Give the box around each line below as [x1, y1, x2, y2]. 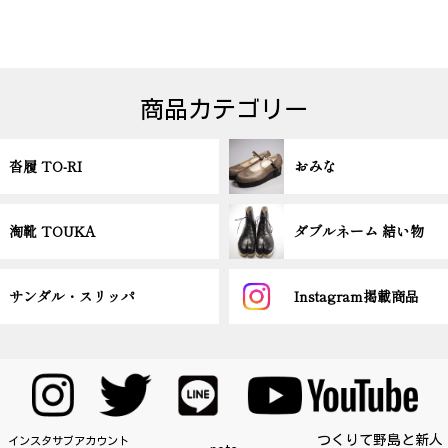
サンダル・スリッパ [8, 286, 135, 307]
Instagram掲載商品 [294, 286, 420, 307]
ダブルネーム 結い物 [294, 221, 425, 242]
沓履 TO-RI [8, 156, 82, 177]
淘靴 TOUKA [8, 221, 96, 242]
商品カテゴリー [139, 94, 308, 126]
